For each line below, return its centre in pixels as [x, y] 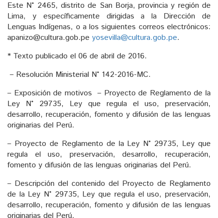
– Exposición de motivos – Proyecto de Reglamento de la [109, 93]
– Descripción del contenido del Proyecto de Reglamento [109, 183]
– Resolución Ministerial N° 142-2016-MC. [79, 74]
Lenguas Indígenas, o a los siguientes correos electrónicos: [109, 27]
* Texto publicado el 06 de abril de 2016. [77, 56]
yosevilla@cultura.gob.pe [135, 37]
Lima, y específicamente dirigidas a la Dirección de [109, 16]
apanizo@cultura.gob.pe [50, 37]
